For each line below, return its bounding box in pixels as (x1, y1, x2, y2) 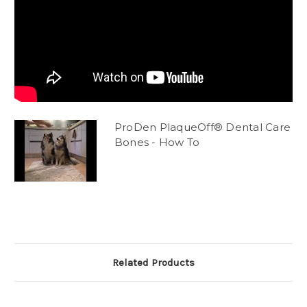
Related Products (112, 256, 195, 269)
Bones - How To (114, 136, 200, 149)
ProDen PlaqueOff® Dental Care (114, 121, 291, 134)
